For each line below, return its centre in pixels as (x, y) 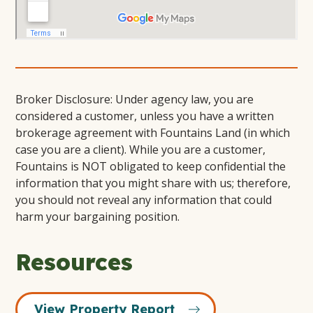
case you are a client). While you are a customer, (141, 150)
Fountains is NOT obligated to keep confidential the (151, 167)
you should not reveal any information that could (144, 200)
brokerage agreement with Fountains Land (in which (153, 133)
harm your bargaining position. (98, 217)
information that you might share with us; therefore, (153, 183)
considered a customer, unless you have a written (145, 116)
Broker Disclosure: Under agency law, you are (135, 100)
